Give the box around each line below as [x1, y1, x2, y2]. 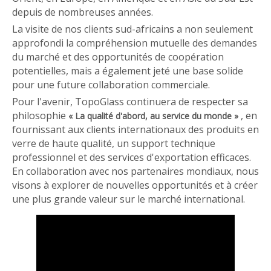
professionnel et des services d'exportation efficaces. [12, 150, 251, 164]
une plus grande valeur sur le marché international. [12, 192, 245, 206]
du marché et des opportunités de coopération [12, 50, 224, 64]
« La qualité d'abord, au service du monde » [68, 109, 241, 122]
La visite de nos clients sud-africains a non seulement [12, 22, 253, 36]
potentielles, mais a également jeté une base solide [12, 64, 243, 77]
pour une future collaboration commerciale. [12, 77, 210, 91]
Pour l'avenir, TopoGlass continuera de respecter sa [12, 94, 248, 108]
